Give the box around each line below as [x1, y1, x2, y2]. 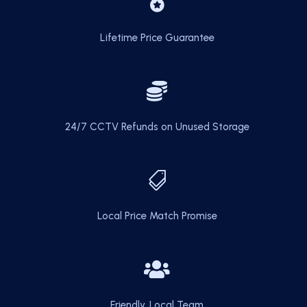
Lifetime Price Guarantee [99, 32, 214, 44]
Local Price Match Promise [97, 210, 217, 222]
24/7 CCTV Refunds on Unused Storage [64, 121, 249, 133]
